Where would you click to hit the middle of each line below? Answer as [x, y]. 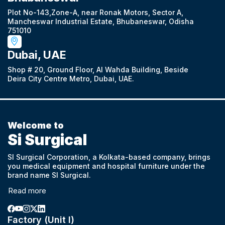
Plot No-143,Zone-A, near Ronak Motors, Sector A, [95, 12]
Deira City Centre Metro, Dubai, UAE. [71, 78]
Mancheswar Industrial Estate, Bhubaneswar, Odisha [101, 21]
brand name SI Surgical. [49, 175]
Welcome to [36, 125]
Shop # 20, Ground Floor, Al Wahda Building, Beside [98, 69]
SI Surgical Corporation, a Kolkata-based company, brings [109, 157]
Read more [27, 190]
